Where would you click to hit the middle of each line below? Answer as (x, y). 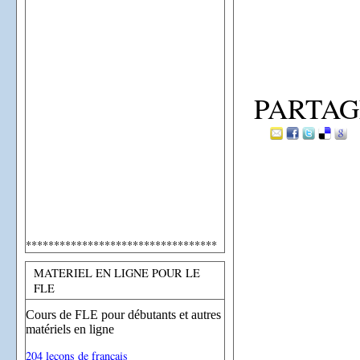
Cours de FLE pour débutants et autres (123, 314)
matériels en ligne (70, 329)
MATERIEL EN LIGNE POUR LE (117, 272)
